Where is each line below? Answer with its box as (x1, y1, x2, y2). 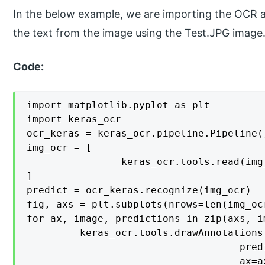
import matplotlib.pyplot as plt (27, 99, 211, 111)
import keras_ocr (27, 113, 122, 125)
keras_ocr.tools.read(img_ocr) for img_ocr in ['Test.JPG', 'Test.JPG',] (27, 156, 51, 167)
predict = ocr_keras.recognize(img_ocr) (27, 184, 252, 196)
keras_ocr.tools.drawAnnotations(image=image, (27, 227, 45, 238)
